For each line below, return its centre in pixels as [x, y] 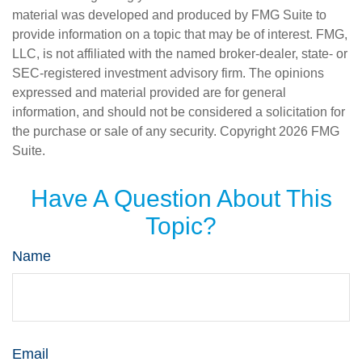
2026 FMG [309, 131]
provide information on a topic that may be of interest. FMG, [180, 34]
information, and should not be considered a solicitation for [179, 112]
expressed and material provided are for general [149, 93]
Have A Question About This [181, 198]
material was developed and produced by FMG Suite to [169, 15]
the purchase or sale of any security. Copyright [145, 131]
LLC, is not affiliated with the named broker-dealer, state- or [180, 54]
